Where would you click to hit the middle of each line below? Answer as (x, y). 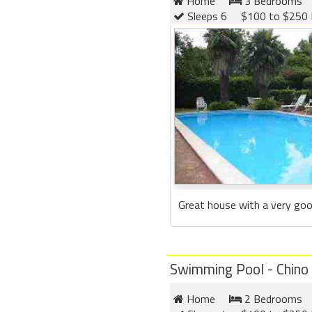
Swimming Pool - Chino (239, 269)
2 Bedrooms (272, 299)
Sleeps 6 (206, 16)
